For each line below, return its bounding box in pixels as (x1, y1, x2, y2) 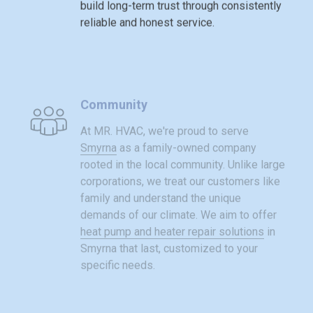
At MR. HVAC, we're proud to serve (80, 110, 249, 124)
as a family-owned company (116, 127, 256, 141)
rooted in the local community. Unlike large (80, 144, 285, 158)
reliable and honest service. (80, 13, 214, 27)
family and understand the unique (80, 177, 241, 191)
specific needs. (80, 245, 155, 259)
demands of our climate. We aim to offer (80, 194, 277, 208)
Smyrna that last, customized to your (80, 228, 258, 242)
